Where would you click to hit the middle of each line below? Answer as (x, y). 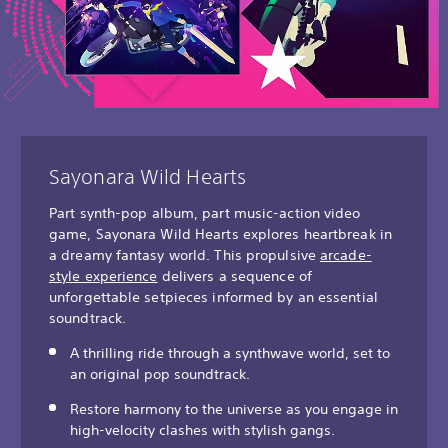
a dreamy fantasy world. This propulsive (185, 255)
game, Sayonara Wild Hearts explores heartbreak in (220, 234)
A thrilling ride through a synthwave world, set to (230, 353)
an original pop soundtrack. (160, 374)
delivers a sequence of (234, 276)
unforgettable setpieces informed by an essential (213, 297)
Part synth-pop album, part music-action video (205, 213)
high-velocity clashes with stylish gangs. (202, 430)
